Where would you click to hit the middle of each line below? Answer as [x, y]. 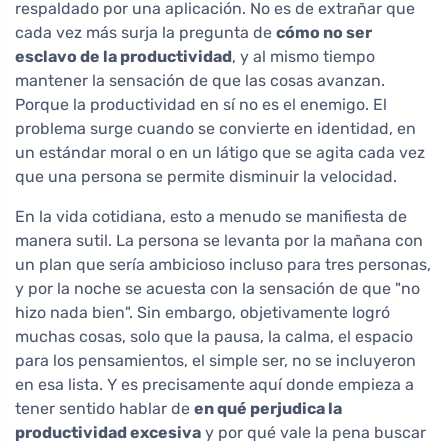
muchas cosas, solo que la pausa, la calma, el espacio [214, 336]
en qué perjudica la [268, 408]
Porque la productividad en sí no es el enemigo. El [201, 104]
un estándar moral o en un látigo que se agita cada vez [220, 152]
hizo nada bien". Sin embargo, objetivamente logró [202, 312]
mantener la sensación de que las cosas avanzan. [200, 80]
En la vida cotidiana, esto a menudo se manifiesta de [211, 216]
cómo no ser [324, 32]
